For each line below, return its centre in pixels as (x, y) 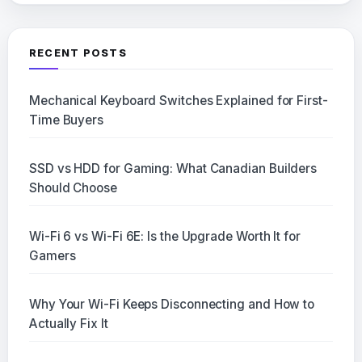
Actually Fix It (68, 324)
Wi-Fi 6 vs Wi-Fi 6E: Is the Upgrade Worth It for (164, 237)
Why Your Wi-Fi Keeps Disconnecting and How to (172, 305)
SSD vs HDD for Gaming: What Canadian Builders (173, 169)
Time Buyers (66, 120)
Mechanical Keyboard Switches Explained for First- (178, 101)
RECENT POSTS (78, 53)
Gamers (52, 256)
